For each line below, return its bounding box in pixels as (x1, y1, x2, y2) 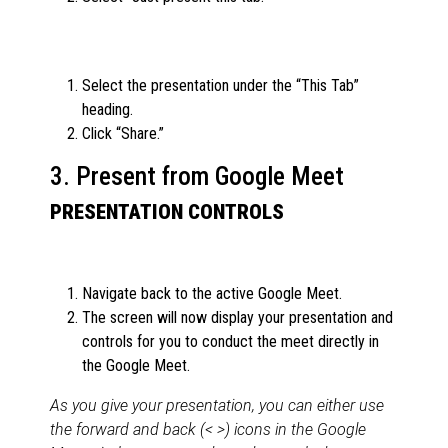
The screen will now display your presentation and (82, 307, 393, 327)
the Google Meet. (82, 355, 190, 375)
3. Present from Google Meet (50, 162, 344, 192)
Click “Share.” (82, 124, 164, 144)
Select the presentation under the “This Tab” (82, 76, 359, 96)
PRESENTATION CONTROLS (50, 200, 284, 225)
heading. (82, 100, 133, 120)
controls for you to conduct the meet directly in (82, 331, 379, 351)
